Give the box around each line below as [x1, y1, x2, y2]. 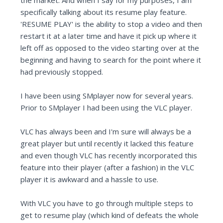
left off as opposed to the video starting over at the [20, 43, 200, 53]
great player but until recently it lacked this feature [20, 138, 194, 149]
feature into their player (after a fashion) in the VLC [20, 162, 195, 173]
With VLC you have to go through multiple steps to [20, 198, 194, 209]
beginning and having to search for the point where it [20, 55, 202, 65]
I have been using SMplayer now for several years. [20, 91, 194, 101]
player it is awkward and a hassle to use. [20, 174, 159, 185]
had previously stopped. [20, 67, 104, 77]
